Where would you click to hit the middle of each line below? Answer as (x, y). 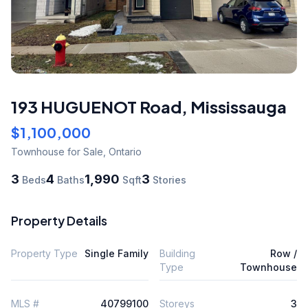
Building (177, 253)
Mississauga (239, 107)
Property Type (44, 253)
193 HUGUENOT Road (96, 107)
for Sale (84, 152)
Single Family (117, 253)
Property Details (59, 220)
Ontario (125, 152)
